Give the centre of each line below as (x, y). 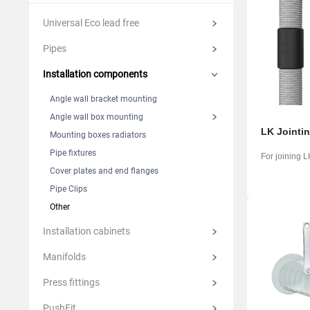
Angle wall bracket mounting (103, 99)
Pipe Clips (69, 189)
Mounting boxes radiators (98, 135)
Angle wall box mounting (97, 117)
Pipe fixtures (73, 153)
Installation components (95, 74)
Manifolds (64, 257)
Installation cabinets (86, 231)
